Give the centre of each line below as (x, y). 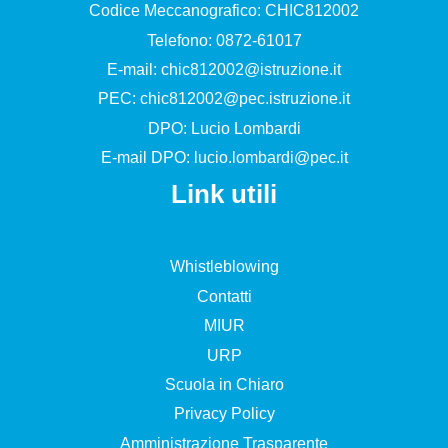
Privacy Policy (224, 414)
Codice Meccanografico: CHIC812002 (224, 11)
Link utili (224, 194)
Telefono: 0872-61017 (224, 40)
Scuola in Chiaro (224, 385)
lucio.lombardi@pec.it (270, 158)
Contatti (224, 296)
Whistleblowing (224, 267)
